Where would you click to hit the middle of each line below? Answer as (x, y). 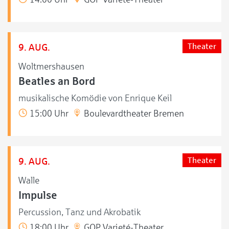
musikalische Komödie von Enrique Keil (95, 98)
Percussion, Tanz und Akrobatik (79, 212)
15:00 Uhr (48, 113)
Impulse (38, 195)
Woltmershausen (51, 66)
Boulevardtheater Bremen (133, 113)
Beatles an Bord (57, 81)
